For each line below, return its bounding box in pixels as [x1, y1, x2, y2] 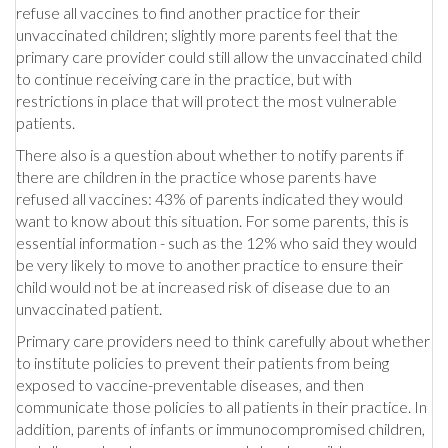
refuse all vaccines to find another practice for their [16, 2, 360, 22]
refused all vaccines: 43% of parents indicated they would [16, 188, 403, 208]
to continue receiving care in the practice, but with [16, 68, 352, 88]
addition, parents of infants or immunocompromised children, [16, 418, 425, 438]
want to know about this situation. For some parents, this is [16, 210, 409, 230]
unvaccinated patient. [16, 298, 162, 318]
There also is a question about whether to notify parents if [16, 144, 404, 164]
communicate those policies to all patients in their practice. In [16, 396, 427, 416]
